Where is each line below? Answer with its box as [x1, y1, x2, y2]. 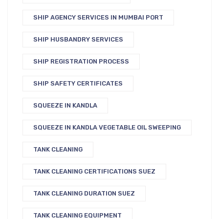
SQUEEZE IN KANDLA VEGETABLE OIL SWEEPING [33, 123, 181, 131]
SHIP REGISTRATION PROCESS [33, 57, 129, 65]
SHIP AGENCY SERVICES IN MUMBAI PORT [33, 13, 163, 21]
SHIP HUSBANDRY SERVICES [33, 35, 123, 43]
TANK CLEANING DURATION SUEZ [33, 189, 135, 197]
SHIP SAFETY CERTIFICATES [33, 79, 123, 87]
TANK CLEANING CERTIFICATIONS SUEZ [33, 167, 155, 175]
